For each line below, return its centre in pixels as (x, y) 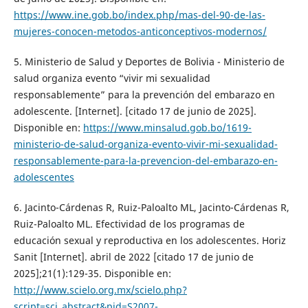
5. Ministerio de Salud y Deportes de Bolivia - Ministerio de (149, 62)
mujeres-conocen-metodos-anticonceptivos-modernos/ (140, 32)
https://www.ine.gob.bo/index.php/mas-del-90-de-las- (139, 15)
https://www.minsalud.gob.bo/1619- (167, 128)
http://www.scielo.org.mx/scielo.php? (100, 290)
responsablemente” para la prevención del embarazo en (144, 95)
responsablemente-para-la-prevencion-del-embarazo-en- (145, 161)
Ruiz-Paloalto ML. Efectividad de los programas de (129, 224)
